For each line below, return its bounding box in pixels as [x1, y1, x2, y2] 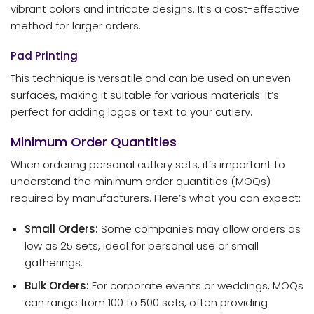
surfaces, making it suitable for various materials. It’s [11, 87, 279, 102]
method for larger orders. [11, 18, 141, 33]
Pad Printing [11, 48, 78, 64]
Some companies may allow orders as [97, 221, 301, 236]
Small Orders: [24, 221, 98, 236]
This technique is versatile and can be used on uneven [11, 70, 291, 86]
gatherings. [24, 254, 83, 270]
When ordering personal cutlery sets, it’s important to [11, 157, 285, 172]
